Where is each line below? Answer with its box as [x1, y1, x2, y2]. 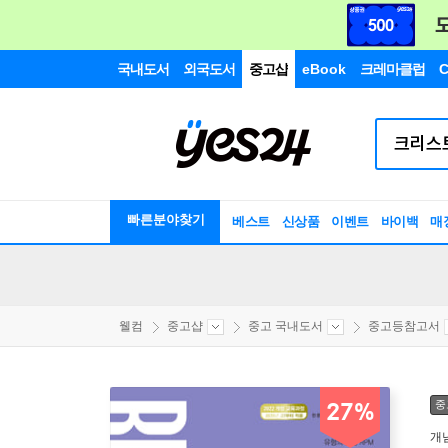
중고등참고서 [368, 319, 440, 333]
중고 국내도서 [248, 319, 323, 333]
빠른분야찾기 [126, 212, 205, 227]
